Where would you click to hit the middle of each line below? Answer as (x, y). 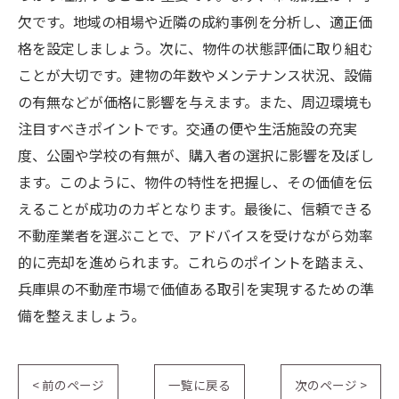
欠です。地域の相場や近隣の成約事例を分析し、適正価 (195, 21)
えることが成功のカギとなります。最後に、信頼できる (195, 208)
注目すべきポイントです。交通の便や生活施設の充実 (187, 128)
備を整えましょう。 (81, 315)
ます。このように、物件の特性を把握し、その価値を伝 (195, 182)
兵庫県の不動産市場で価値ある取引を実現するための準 (196, 289)
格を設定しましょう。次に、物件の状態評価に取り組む (195, 48)
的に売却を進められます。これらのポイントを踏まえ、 (195, 262)
